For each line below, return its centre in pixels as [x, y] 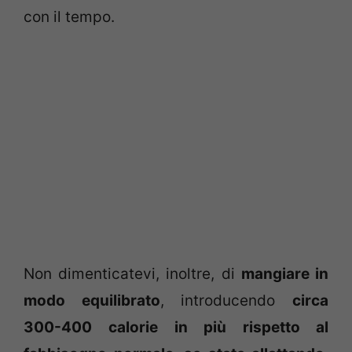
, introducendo [226, 301]
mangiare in [285, 274]
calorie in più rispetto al [219, 328]
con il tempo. [69, 16]
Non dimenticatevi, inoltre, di [132, 274]
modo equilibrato [92, 301]
